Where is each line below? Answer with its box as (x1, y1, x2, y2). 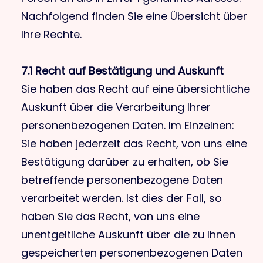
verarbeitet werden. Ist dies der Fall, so (21, 191, 222, 205)
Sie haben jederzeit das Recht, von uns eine (21, 136, 247, 151)
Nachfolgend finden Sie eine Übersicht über (21, 9, 247, 23)
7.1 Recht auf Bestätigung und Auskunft (21, 63, 224, 78)
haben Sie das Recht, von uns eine (21, 209, 200, 224)
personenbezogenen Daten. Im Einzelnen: (21, 118, 234, 133)
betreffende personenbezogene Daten (21, 173, 223, 187)
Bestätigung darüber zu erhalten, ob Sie (21, 154, 228, 169)
